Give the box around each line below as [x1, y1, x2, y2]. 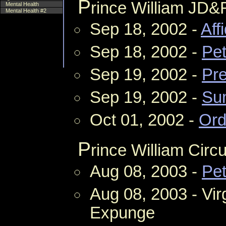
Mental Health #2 [6, 8, 46, 14]
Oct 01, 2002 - [90, 110, 199, 129]
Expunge [90, 203, 155, 222]
